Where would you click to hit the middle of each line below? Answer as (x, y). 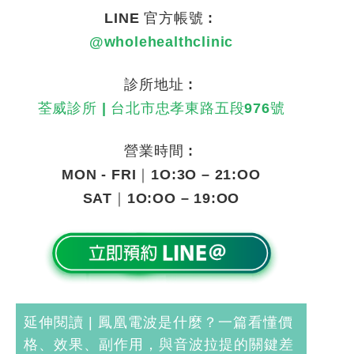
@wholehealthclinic (161, 42)
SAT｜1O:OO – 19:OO (161, 199)
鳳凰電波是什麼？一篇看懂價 (196, 322)
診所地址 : (161, 85)
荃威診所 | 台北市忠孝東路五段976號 (161, 109)
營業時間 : (161, 151)
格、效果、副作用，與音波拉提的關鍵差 (159, 344)
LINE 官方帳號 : (161, 19)
